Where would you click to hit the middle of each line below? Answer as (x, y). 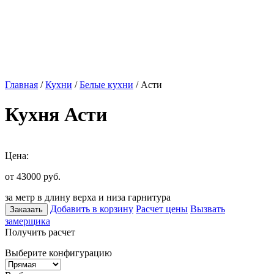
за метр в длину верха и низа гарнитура (88, 197)
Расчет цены (162, 209)
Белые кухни (106, 85)
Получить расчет (40, 232)
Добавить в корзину (92, 209)
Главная (21, 85)
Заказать (26, 209)
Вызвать (208, 209)
